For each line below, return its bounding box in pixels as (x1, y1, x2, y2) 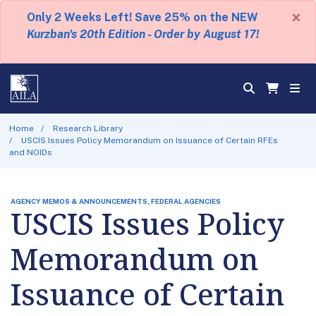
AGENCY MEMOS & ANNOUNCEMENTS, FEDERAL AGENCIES (11, 196, 221, 205)
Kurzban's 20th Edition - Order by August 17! (26, 28, 259, 41)
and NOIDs (8, 147, 52, 157)
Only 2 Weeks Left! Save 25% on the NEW (27, 11, 258, 24)
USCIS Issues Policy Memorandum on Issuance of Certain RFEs (21, 135, 279, 145)
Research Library (53, 123, 123, 133)
